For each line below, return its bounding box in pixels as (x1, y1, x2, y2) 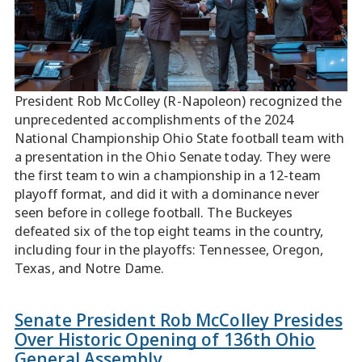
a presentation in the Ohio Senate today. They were (15, 147, 331, 166)
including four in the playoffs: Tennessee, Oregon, (15, 240, 324, 259)
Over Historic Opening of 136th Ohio (15, 326, 316, 351)
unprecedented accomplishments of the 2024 (15, 110, 294, 128)
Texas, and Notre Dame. (15, 259, 165, 277)
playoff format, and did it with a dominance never (15, 184, 319, 203)
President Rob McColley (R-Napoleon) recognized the (15, 91, 343, 110)
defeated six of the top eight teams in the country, (15, 221, 324, 240)
